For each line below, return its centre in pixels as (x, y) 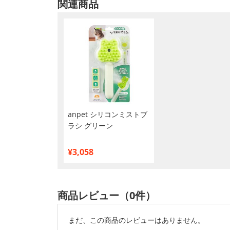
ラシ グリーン (90, 126)
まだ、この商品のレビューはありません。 (137, 220)
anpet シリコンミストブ (108, 114)
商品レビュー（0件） (107, 195)
